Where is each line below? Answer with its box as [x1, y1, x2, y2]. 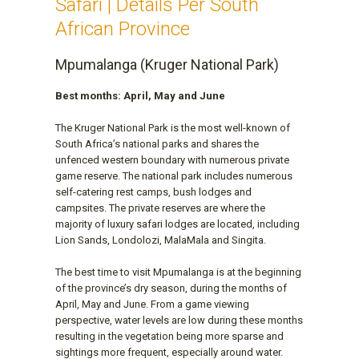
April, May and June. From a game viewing [55, 298, 249, 311]
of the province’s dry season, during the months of [55, 282, 287, 295]
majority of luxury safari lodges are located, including [55, 218, 300, 231]
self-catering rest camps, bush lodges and [55, 186, 252, 199]
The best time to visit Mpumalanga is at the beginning [55, 266, 301, 279]
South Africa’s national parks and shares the [55, 138, 259, 151]
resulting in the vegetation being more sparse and [55, 330, 284, 343]
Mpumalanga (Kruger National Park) [55, 56, 279, 74]
